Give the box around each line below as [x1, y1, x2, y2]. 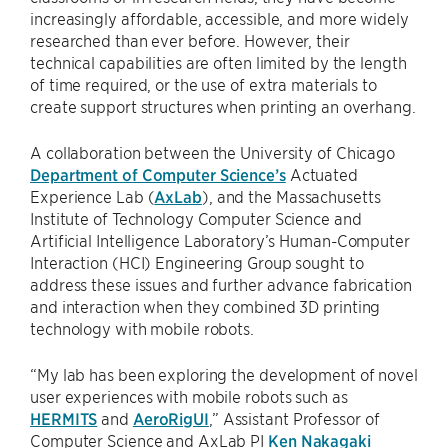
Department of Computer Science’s [30, 164, 286, 184]
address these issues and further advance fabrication [30, 274, 412, 294]
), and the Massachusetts [201, 186, 381, 206]
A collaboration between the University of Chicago [30, 142, 396, 162]
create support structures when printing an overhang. [30, 96, 416, 116]
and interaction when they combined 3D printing [30, 296, 381, 316]
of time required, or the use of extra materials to [30, 74, 377, 94]
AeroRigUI [132, 408, 209, 428]
